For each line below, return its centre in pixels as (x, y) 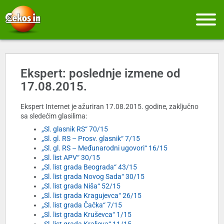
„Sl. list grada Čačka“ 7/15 (82, 205)
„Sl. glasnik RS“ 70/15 (75, 129)
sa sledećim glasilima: (54, 116)
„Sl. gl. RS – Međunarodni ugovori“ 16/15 (104, 148)
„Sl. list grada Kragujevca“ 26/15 (91, 196)
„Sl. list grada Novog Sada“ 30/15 (93, 177)
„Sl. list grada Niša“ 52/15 (81, 186)
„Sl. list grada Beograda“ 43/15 (89, 167)
